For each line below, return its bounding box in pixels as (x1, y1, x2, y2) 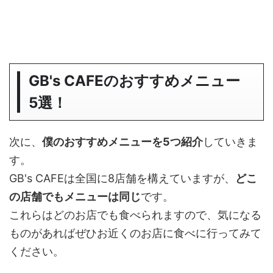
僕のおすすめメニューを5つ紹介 (42, 135, 203, 149)
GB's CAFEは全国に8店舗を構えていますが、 (9, 172, 235, 185)
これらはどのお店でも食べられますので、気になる (9, 208, 261, 222)
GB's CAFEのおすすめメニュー (29, 72, 241, 90)
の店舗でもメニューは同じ (9, 190, 141, 204)
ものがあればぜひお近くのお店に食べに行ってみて (9, 227, 261, 240)
